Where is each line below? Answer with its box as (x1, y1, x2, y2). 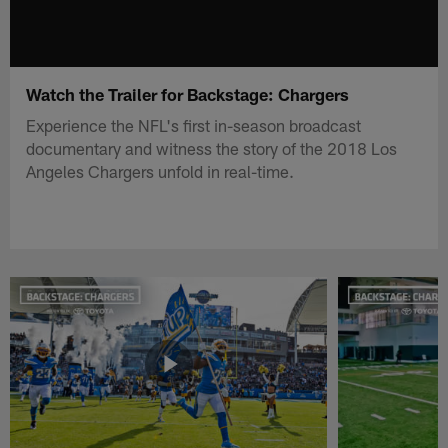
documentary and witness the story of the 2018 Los (26, 137, 398, 158)
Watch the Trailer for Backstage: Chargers (26, 83, 350, 104)
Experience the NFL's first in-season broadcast (26, 114, 362, 135)
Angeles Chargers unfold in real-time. (26, 160, 295, 181)
